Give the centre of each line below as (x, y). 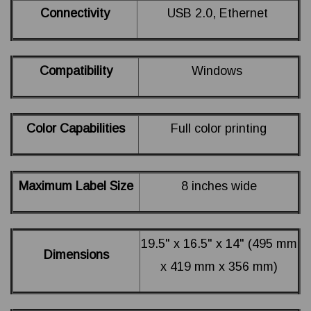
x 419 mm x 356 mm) (219, 267)
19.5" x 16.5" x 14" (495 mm (219, 244)
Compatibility (76, 71)
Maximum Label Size (76, 186)
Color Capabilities (76, 129)
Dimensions (76, 255)
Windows (218, 71)
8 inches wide (219, 186)
